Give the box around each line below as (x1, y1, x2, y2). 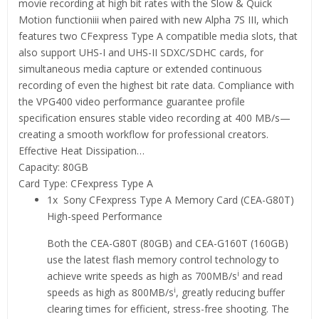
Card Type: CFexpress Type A (19, 176, 153, 190)
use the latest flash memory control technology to (47, 252, 279, 266)
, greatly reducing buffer (176, 285, 285, 299)
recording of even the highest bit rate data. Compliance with (19, 78, 294, 92)
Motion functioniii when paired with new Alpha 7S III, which (19, 12, 288, 26)
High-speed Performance (47, 209, 162, 223)
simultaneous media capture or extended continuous (19, 61, 262, 75)
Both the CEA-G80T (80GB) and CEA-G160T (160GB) (47, 236, 288, 250)
